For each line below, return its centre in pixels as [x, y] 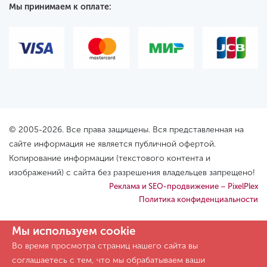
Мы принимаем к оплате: [60, 7]
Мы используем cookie [74, 231]
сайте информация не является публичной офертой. [112, 144]
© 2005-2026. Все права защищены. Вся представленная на [126, 129]
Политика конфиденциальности [198, 199]
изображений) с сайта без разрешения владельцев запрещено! [132, 172]
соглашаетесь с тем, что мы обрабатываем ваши [108, 260]
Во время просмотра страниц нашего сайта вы [105, 246]
